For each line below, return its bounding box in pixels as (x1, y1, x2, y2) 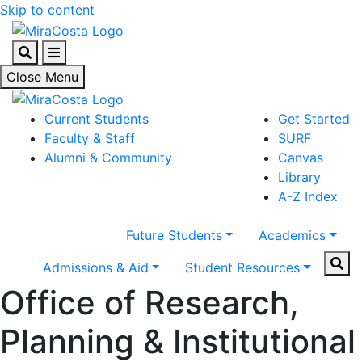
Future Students (125, 227, 222, 244)
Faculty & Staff (44, 130, 135, 147)
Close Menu (6, 68, 78, 85)
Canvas (278, 149, 323, 166)
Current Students (44, 111, 149, 128)
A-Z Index (278, 188, 338, 205)
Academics (259, 227, 326, 244)
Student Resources (185, 259, 301, 276)
